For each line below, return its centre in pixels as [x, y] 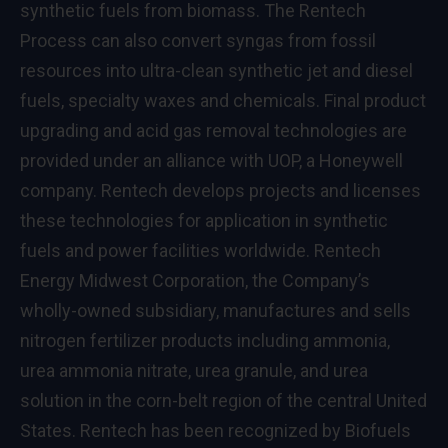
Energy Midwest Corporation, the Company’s [195, 280]
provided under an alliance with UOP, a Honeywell [211, 160]
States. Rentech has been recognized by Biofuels [215, 430]
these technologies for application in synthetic [204, 220]
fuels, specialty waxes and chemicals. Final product [223, 100]
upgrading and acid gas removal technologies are [213, 130]
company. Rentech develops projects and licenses [220, 190]
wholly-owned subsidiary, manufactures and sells [215, 310]
